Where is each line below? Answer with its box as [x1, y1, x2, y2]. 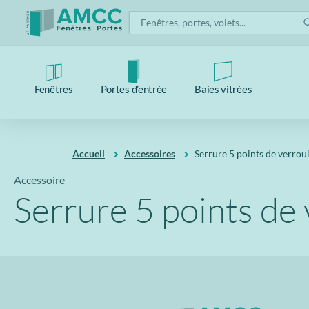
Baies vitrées [195, 83, 252, 95]
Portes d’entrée [100, 83, 168, 95]
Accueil [72, 148, 105, 159]
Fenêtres [34, 83, 73, 95]
